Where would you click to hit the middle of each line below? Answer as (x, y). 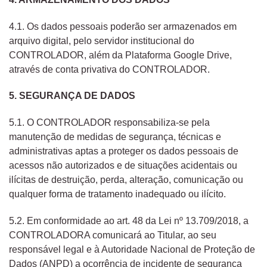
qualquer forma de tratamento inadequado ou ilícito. (117, 194)
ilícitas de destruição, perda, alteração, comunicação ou (126, 180)
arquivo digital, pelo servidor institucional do (102, 41)
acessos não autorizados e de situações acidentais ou (123, 166)
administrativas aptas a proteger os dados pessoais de (124, 151)
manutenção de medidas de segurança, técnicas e (115, 137)
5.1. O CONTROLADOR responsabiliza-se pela (109, 123)
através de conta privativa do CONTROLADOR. (109, 69)
